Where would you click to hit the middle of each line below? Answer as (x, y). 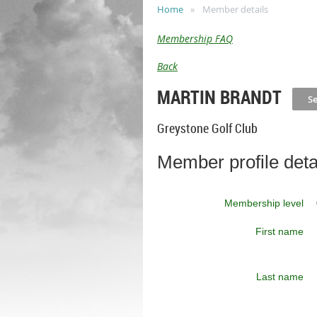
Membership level (264, 203)
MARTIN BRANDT (219, 97)
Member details (235, 9)
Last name (280, 276)
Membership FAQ (195, 39)
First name (279, 231)
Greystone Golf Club (207, 128)
